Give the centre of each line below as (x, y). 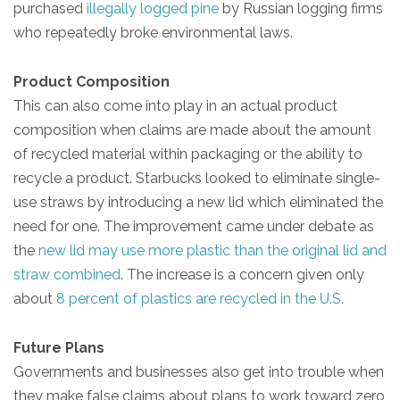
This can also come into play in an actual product (175, 106)
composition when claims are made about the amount (192, 130)
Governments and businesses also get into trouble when (199, 372)
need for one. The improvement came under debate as (194, 227)
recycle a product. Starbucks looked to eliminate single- (197, 179)
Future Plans (59, 348)
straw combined (67, 275)
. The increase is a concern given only (242, 275)
